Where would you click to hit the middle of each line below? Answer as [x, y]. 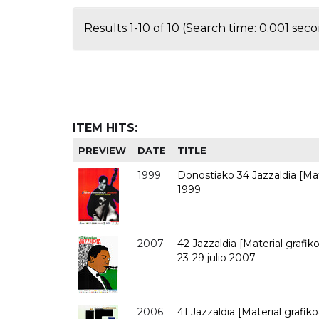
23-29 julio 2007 [217, 257]
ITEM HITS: [105, 127]
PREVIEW [103, 150]
